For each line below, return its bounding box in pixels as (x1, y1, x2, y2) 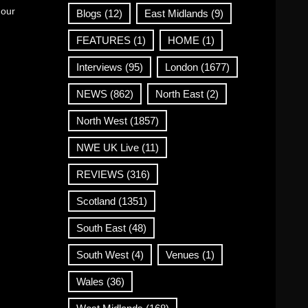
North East (155, 87, 203, 100)
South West (76, 248, 129, 261)
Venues (165, 248, 199, 261)
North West (76, 114, 127, 126)
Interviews (76, 60, 122, 73)
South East (76, 221, 126, 234)
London (164, 60, 198, 73)
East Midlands (144, 7, 208, 19)
